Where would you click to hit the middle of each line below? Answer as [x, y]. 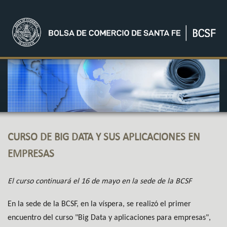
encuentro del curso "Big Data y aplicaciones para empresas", [109, 218]
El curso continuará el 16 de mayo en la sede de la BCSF [100, 181]
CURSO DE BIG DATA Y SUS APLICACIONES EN [104, 137]
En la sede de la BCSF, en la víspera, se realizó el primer [99, 204]
